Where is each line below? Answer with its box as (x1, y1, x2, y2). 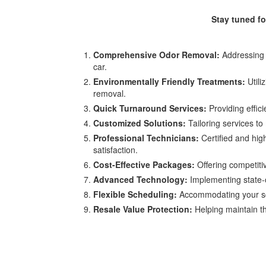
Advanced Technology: (93, 173, 188, 185)
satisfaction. (93, 144, 138, 156)
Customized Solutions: (93, 117, 186, 129)
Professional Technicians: (93, 132, 199, 144)
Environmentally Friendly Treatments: (93, 75, 245, 87)
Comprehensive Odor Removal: (93, 49, 220, 61)
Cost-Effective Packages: (93, 159, 195, 170)
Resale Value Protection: (93, 203, 192, 215)
